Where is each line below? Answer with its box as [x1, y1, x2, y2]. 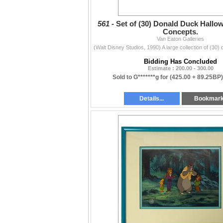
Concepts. [163, 28, 198, 36]
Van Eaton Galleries [157, 36, 204, 42]
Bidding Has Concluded [144, 58, 217, 66]
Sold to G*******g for [112, 74, 170, 81]
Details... [139, 95, 164, 103]
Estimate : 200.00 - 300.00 [147, 65, 214, 72]
